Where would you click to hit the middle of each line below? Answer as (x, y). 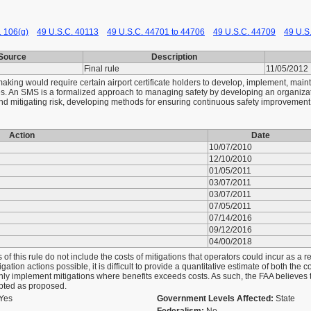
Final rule (103, 69)
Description (174, 57)
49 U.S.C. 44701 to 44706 (156, 32)
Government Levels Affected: (215, 299)
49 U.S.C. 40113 (68, 32)
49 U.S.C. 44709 (244, 32)
